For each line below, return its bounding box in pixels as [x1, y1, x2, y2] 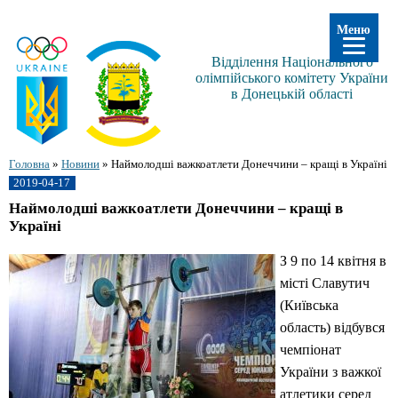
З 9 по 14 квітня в [280, 253, 386, 269]
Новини [61, 157, 99, 171]
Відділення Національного [211, 53, 373, 69]
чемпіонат [280, 342, 341, 358]
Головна [9, 157, 50, 171]
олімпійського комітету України [195, 69, 388, 85]
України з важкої [280, 364, 381, 380]
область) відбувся [280, 320, 385, 336]
